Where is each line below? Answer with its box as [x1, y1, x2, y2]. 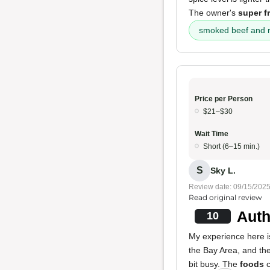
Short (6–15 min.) [203, 142, 260, 151]
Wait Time [195, 130, 228, 138]
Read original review [189, 193, 262, 202]
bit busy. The [189, 259, 240, 269]
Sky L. [210, 165, 236, 175]
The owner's [189, 8, 238, 17]
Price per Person [195, 95, 253, 103]
